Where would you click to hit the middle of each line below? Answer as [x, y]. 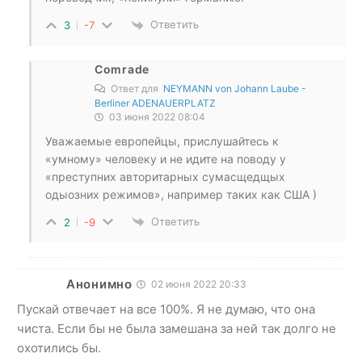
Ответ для [136, 88]
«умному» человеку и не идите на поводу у [166, 158]
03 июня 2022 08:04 [156, 116]
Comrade [122, 69]
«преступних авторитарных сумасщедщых [165, 176]
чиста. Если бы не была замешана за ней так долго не [177, 328]
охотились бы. [59, 347]
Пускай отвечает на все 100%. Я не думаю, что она [166, 309]
